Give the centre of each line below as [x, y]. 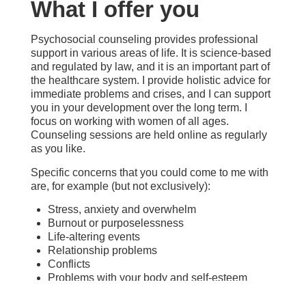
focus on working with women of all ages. [130, 122]
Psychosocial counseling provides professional [144, 40]
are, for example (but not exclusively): [121, 186]
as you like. [58, 149]
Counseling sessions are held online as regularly [149, 135]
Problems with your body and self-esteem [148, 278]
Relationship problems [102, 251]
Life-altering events [94, 237]
